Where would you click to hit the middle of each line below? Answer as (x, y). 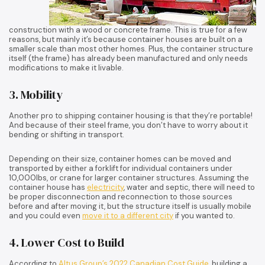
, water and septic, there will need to (189, 187)
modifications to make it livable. (66, 67)
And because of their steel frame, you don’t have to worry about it (128, 125)
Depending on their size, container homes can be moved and (120, 159)
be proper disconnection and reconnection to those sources (121, 196)
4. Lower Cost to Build (67, 242)
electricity (105, 187)
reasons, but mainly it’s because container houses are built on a (126, 39)
